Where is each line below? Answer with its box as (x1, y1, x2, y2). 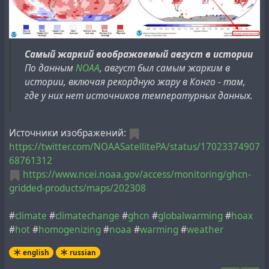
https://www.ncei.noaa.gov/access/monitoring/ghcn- (23, 168, 251, 181)
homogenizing (38, 223, 101, 236)
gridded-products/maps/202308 (9, 181, 146, 195)
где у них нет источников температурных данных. (25, 89, 253, 103)
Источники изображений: (9, 126, 128, 139)
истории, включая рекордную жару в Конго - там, (25, 76, 246, 89)
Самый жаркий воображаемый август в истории (25, 48, 253, 61)
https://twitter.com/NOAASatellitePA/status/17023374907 (9, 140, 260, 153)
